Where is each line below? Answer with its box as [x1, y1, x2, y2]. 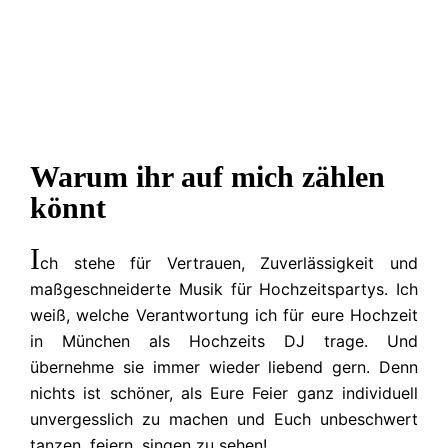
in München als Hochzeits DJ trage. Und [30, 330, 418, 351]
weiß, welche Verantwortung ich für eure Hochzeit [30, 304, 418, 325]
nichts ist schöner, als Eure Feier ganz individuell [30, 382, 418, 403]
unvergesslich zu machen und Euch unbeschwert [30, 408, 418, 429]
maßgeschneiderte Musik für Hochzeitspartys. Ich [30, 278, 418, 299]
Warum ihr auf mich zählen [30, 159, 385, 193]
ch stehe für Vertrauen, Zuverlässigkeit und [40, 252, 418, 273]
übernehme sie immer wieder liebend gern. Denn [30, 356, 418, 377]
